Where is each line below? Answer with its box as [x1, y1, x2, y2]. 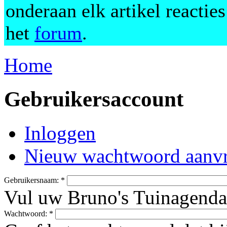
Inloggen [24, 122, 96, 144]
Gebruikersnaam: [4, 175, 61, 184]
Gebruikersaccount [4, 87, 183, 111]
